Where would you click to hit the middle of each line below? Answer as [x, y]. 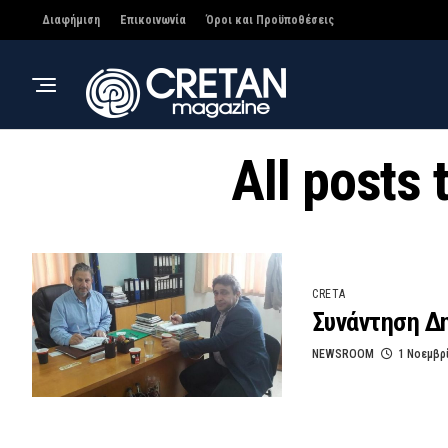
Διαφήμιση [71, 20]
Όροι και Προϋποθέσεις [270, 20]
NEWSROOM [343, 354]
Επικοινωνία [153, 20]
